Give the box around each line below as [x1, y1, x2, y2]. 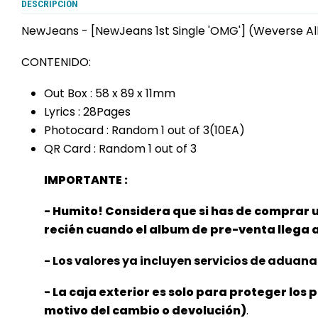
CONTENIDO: [21, 54, 91, 70]
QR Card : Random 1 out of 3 [44, 141, 197, 157]
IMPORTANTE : [44, 172, 128, 188]
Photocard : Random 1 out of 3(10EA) [44, 122, 245, 138]
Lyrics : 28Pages [44, 104, 131, 120]
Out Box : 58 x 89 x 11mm [44, 85, 175, 102]
